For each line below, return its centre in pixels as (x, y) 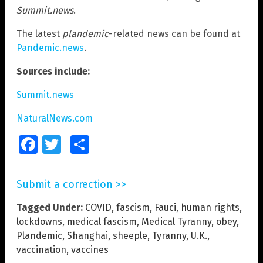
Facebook (53, 145)
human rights (210, 208)
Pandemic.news (50, 48)
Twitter (71, 145)
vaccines (90, 250)
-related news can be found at (174, 34)
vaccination (41, 250)
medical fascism (102, 222)
